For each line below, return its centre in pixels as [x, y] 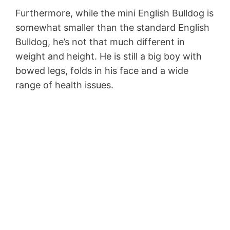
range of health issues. [64, 85]
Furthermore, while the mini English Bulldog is [114, 13]
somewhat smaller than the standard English [112, 28]
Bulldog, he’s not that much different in [100, 42]
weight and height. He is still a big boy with [109, 56]
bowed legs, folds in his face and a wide [102, 71]
